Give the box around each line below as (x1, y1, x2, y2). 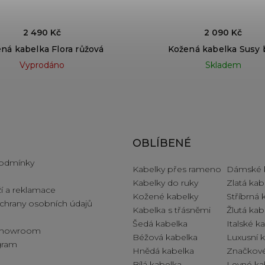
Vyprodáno (20, 60, 64, 71)
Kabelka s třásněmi (132, 205, 211, 216)
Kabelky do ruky (132, 177, 198, 189)
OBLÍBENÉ (132, 137, 191, 150)
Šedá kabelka (132, 218, 188, 230)
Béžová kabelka (132, 232, 198, 243)
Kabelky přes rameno (132, 164, 221, 175)
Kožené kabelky (132, 191, 198, 202)
